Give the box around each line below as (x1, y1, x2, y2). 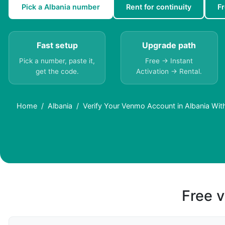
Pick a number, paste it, (19, 57, 95, 65)
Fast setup (36, 40, 78, 51)
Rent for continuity (126, 3, 191, 12)
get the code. (35, 67, 79, 76)
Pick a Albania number (22, 3, 100, 12)
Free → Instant (145, 57, 193, 65)
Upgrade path (142, 40, 196, 51)
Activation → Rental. (136, 67, 202, 76)
